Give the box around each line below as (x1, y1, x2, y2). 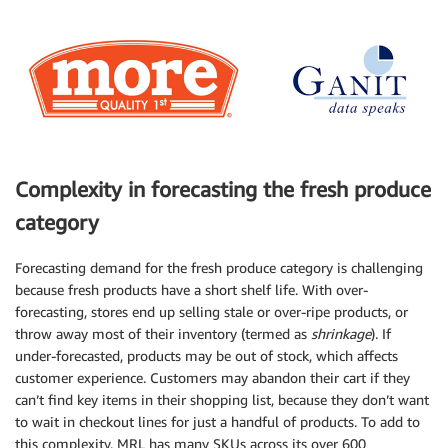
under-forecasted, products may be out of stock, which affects (15, 346, 398, 364)
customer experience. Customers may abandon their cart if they (15, 368, 410, 386)
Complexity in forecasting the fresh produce (15, 177, 431, 203)
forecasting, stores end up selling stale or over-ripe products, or (15, 302, 408, 320)
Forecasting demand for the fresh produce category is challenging (15, 258, 423, 276)
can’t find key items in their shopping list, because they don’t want (15, 390, 429, 408)
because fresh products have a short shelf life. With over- (15, 280, 368, 298)
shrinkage (311, 324, 371, 342)
